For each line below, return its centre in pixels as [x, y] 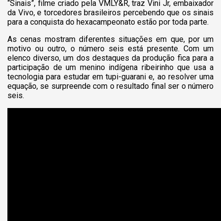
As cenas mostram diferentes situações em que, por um [110, 39]
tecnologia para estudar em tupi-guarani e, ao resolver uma [110, 76]
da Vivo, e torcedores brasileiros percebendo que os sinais [110, 12]
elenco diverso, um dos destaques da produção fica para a [110, 58]
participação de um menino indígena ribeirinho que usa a [110, 67]
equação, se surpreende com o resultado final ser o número [110, 86]
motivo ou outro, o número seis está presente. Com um [110, 48]
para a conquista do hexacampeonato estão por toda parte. [108, 22]
